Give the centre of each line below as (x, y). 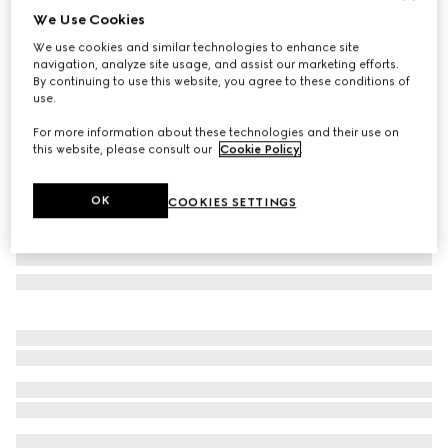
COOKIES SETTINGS (232, 202)
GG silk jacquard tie (87, 27)
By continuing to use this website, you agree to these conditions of (222, 81)
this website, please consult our (124, 149)
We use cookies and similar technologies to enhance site (196, 47)
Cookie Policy (260, 149)
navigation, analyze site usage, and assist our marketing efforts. (216, 64)
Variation (42, 72)
